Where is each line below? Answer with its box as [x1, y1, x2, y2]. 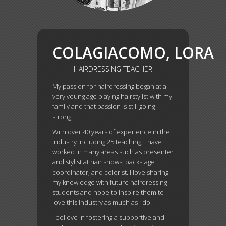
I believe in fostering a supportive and [52, 213, 164, 222]
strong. [52, 112, 73, 121]
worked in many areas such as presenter [52, 147, 174, 156]
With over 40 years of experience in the [52, 127, 170, 136]
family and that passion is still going [52, 102, 155, 111]
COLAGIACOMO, [52, 42, 174, 63]
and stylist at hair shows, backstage [52, 157, 155, 166]
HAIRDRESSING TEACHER [74, 64, 152, 74]
